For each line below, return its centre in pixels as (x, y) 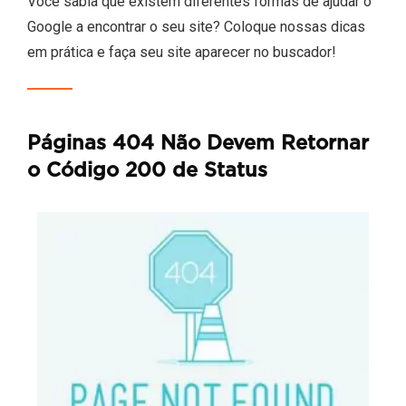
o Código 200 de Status (147, 171)
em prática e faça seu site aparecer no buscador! (182, 53)
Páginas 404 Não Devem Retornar (198, 144)
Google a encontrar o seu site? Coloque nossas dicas (196, 27)
